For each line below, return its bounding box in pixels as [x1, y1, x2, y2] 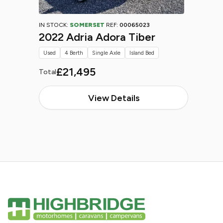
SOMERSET [70, 21, 105, 28]
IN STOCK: [39, 21, 70, 28]
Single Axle [92, 49, 120, 56]
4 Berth [65, 49, 83, 56]
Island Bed [129, 49, 154, 56]
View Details [88, 93, 139, 103]
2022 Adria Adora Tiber [39, 30, 155, 44]
